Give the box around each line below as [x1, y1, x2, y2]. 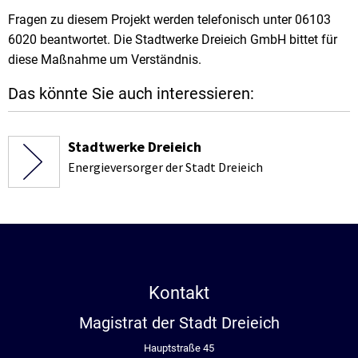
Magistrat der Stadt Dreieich [78, 312, 280, 332]
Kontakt [149, 282, 209, 303]
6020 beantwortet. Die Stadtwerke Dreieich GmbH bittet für [8, 31, 337, 47]
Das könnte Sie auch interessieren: [8, 83, 254, 103]
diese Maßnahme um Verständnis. [8, 51, 201, 67]
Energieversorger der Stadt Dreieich [68, 158, 263, 175]
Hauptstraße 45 [144, 341, 214, 354]
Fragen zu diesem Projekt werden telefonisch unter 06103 [8, 11, 331, 27]
